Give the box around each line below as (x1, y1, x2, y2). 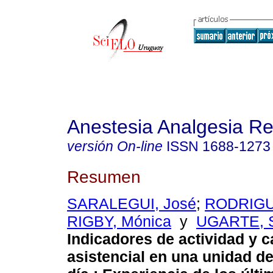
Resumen (67, 166, 141, 186)
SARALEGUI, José (67, 195, 196, 213)
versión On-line (67, 138, 163, 154)
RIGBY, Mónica (67, 213, 171, 230)
